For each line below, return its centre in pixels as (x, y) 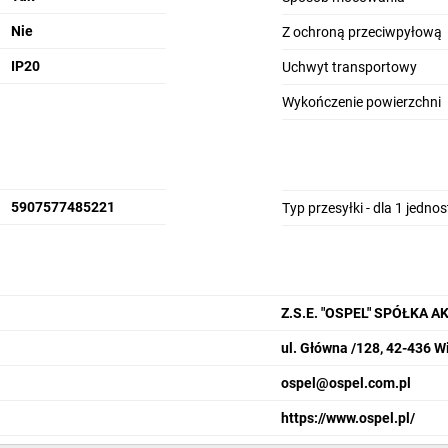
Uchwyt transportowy (349, 67)
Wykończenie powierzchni (361, 102)
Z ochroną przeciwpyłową (361, 32)
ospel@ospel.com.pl (346, 382)
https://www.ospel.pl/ (348, 417)
